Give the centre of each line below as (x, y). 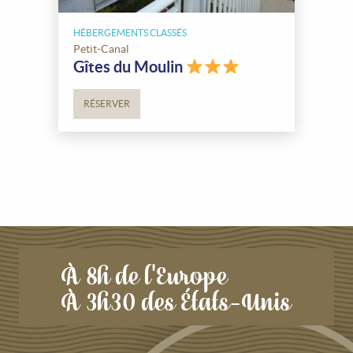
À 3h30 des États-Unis (176, 299)
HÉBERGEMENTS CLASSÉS (130, 33)
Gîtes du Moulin (130, 67)
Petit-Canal (101, 49)
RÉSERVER (107, 104)
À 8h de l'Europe (145, 273)
